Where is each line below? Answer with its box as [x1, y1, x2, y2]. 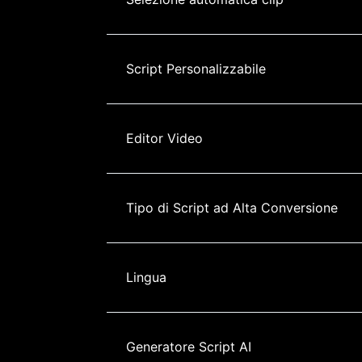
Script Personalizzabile [126, 60, 266, 77]
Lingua [126, 268, 166, 285]
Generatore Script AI [126, 338, 251, 355]
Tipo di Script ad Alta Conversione [126, 199, 338, 216]
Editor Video [126, 129, 203, 146]
